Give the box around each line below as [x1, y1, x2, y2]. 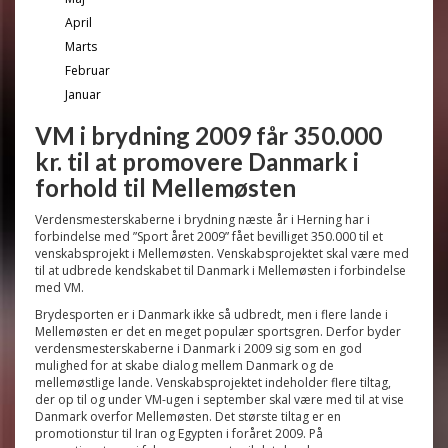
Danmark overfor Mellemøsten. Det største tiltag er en [35, 408, 341, 425]
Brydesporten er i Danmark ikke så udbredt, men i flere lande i [35, 306, 388, 323]
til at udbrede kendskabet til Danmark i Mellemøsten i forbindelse [35, 262, 406, 279]
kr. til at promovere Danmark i [35, 147, 359, 176]
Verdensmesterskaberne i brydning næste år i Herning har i [35, 211, 370, 228]
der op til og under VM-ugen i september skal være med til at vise [35, 391, 404, 408]
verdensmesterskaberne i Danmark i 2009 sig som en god [35, 340, 362, 357]
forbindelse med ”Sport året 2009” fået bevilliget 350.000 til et [35, 228, 383, 245]
